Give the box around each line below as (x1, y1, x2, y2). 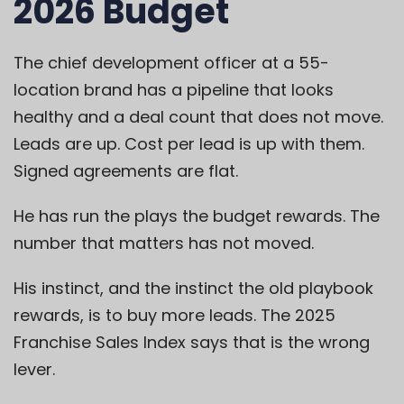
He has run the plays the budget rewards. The (14, 205, 380, 228)
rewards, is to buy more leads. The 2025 (14, 304, 335, 327)
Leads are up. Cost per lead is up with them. (14, 133, 364, 156)
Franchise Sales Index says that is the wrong (14, 331, 370, 354)
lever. (14, 358, 55, 381)
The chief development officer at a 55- (14, 51, 329, 75)
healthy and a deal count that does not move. (14, 106, 383, 129)
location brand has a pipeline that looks (14, 78, 334, 102)
